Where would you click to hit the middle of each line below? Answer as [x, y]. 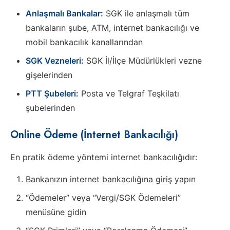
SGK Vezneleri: [55, 60]
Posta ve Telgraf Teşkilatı [129, 93]
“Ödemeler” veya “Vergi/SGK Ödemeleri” [103, 197]
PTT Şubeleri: [52, 93]
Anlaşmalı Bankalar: [64, 13]
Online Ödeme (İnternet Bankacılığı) [94, 135]
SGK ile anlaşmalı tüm [146, 13]
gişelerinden [49, 75]
